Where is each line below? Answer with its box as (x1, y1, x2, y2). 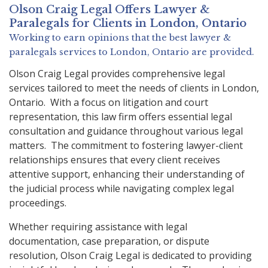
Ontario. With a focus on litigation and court (9, 96, 208, 109)
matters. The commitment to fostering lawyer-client (9, 139, 243, 153)
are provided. (189, 47, 254, 58)
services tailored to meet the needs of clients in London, (9, 81, 259, 95)
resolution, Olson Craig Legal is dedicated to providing (9, 249, 252, 263)
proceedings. (9, 196, 66, 210)
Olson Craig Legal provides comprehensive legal (9, 67, 225, 81)
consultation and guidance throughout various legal (9, 124, 243, 138)
